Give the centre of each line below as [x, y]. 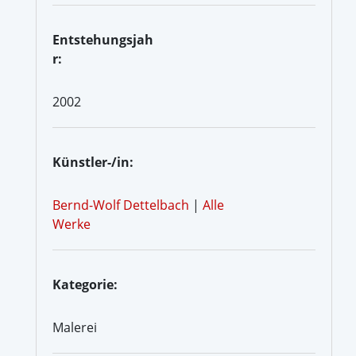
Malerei [75, 327]
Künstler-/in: [93, 162]
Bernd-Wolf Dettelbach [121, 205]
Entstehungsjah [103, 39]
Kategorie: [85, 284]
